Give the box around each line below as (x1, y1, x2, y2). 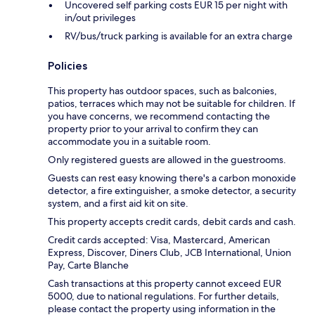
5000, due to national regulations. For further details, (48, 290, 279, 303)
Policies (48, 59, 87, 73)
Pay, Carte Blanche (48, 259, 129, 272)
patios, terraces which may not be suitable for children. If (48, 97, 295, 110)
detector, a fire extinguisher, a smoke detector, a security (48, 184, 296, 198)
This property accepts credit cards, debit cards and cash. (48, 215, 296, 229)
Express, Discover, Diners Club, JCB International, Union (48, 246, 291, 259)
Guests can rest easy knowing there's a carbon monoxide (48, 172, 296, 185)
